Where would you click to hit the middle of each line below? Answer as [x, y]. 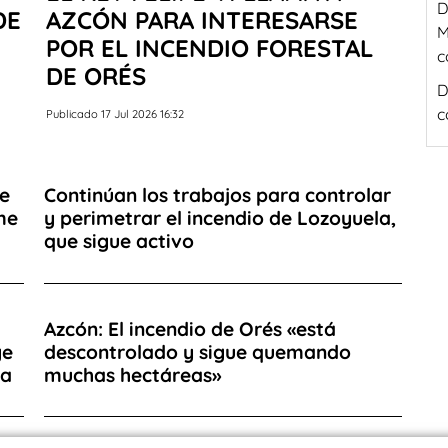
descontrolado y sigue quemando [197, 351]
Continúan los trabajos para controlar [217, 195]
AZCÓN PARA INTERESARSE [202, 19]
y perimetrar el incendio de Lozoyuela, [220, 218]
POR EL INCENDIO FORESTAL [209, 47]
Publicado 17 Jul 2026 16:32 [115, 113]
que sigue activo [119, 241]
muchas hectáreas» [133, 374]
